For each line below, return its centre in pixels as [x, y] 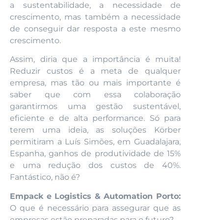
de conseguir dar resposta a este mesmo [95, 29]
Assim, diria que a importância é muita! [95, 59]
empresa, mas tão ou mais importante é [95, 83]
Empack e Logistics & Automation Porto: [95, 196]
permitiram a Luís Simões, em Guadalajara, [95, 142]
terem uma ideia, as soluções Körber [95, 130]
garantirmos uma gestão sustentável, [95, 107]
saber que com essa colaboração [95, 95]
